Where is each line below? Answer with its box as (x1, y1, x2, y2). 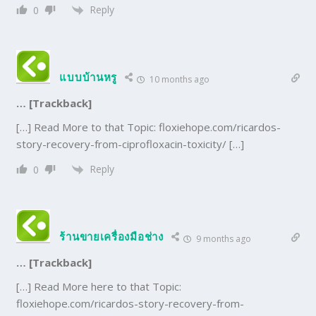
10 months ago (147, 73, 210, 85)
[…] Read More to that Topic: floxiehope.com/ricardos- (16, 119, 281, 134)
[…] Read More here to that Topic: (16, 279, 182, 294)
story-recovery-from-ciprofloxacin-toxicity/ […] (16, 136, 245, 151)
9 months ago (193, 233, 251, 245)
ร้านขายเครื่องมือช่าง (59, 229, 164, 244)
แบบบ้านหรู (59, 69, 118, 84)
